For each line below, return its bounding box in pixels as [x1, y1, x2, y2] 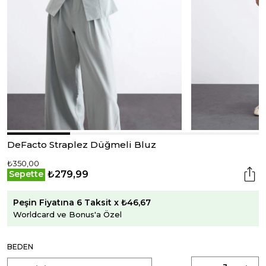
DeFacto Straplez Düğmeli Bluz [7, 139, 156, 150]
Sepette [9, 169, 43, 179]
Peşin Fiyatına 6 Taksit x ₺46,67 [13, 197, 151, 208]
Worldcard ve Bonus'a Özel [13, 209, 122, 219]
